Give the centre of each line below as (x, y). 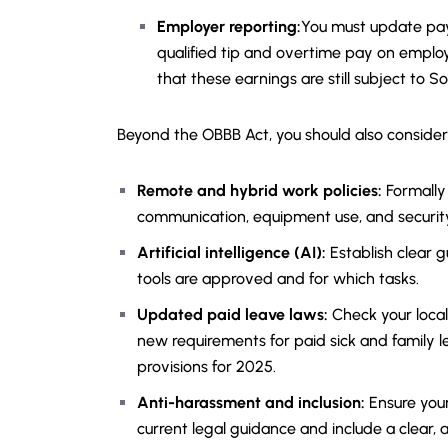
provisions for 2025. (206, 366)
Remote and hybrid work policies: (261, 190)
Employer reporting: (229, 26)
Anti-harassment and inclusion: (253, 402)
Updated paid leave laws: (234, 314)
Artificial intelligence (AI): (233, 252)
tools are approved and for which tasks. (278, 278)
